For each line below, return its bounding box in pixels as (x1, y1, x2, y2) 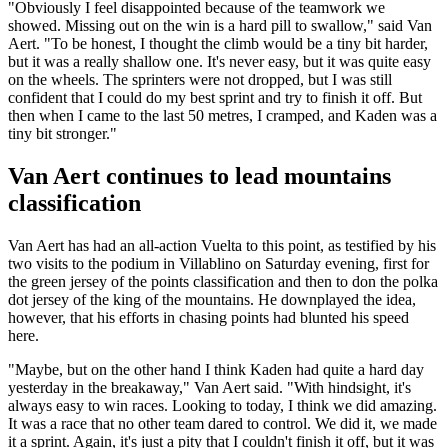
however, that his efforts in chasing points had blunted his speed (8, 309, 409, 327)
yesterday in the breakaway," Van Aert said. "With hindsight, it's (8, 379, 411, 397)
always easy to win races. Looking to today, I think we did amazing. (8, 397, 437, 415)
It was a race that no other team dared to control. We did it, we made (8, 415, 437, 433)
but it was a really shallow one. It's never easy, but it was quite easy (8, 53, 431, 71)
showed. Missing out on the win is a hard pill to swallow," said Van (8, 17, 432, 35)
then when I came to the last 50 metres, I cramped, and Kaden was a (8, 107, 437, 125)
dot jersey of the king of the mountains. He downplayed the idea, (8, 291, 416, 309)
